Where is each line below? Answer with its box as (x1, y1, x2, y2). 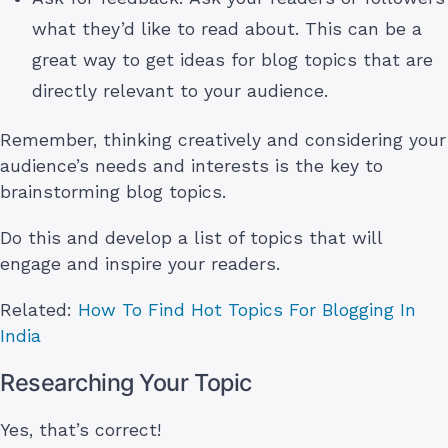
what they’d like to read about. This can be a (32, 19, 422, 40)
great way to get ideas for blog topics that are (32, 50, 433, 71)
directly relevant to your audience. (32, 81, 328, 102)
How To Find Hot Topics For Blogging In (78, 300, 416, 321)
